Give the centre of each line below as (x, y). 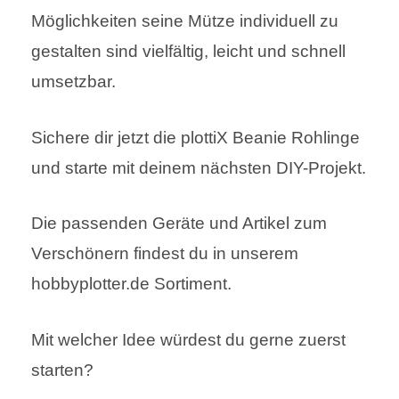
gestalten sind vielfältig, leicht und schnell (188, 52)
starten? (62, 370)
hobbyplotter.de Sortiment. (131, 284)
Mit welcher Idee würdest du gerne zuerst (188, 339)
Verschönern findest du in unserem (165, 254)
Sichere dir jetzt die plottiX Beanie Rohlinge (195, 137)
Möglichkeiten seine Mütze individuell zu (185, 21)
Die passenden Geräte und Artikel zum (179, 224)
